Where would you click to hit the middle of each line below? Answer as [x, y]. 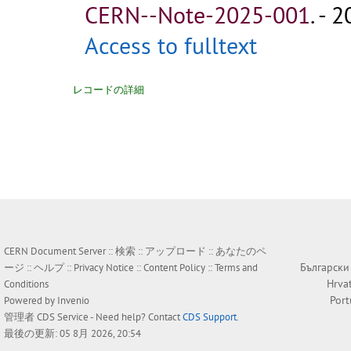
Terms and [236, 268]
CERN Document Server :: [60, 251]
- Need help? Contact [136, 317]
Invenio [73, 301]
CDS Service [63, 317]
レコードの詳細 [109, 90]
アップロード [175, 251]
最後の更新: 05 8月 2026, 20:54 [72, 334]
